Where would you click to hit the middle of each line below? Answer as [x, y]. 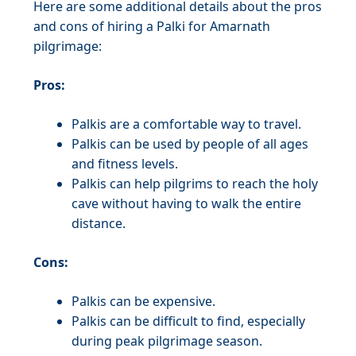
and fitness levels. [125, 164]
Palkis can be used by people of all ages [190, 144]
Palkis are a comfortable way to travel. [186, 124]
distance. [99, 223]
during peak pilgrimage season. [167, 341]
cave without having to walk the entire [186, 203]
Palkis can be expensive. [143, 301]
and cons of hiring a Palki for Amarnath [152, 26]
